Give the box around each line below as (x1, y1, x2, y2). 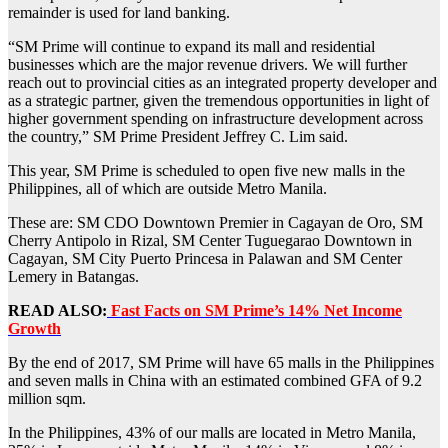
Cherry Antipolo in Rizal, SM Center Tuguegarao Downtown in (8, 232, 412, 250)
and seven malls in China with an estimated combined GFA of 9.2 (8, 372, 422, 390)
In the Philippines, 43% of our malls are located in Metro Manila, (8, 424, 416, 442)
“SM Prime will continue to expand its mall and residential (8, 38, 375, 56)
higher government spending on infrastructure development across (8, 110, 423, 128)
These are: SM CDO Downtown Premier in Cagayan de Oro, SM (8, 214, 423, 232)
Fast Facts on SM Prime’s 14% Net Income (107, 302, 402, 320)
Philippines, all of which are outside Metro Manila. (8, 180, 327, 198)
